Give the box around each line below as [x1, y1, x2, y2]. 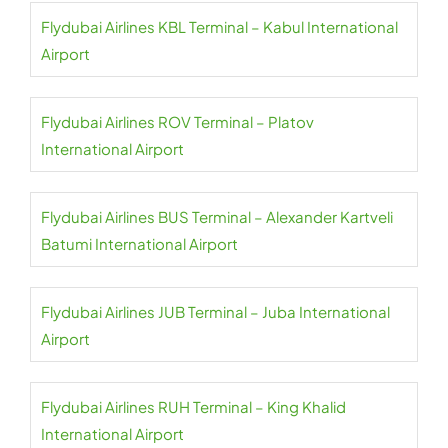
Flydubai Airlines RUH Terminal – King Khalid [41, 397, 346, 417]
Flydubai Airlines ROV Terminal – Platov [41, 112, 314, 132]
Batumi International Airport [41, 234, 238, 254]
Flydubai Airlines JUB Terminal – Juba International [41, 302, 390, 322]
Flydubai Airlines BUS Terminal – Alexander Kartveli [41, 207, 393, 227]
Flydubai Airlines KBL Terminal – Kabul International [41, 17, 398, 37]
